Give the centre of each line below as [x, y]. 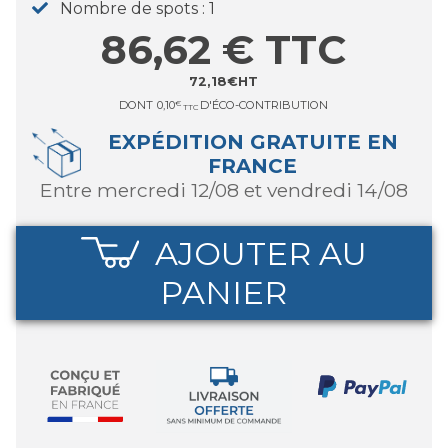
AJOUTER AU [260, 254]
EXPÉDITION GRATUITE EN [252, 142]
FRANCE [253, 166]
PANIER [224, 293]
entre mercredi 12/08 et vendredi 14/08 [230, 190]
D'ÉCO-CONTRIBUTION [264, 105]
